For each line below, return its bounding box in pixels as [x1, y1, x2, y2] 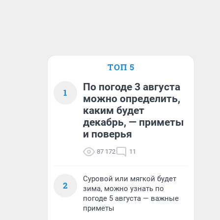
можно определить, [83, 93, 180, 105]
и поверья [83, 128, 132, 140]
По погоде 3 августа [83, 81, 180, 93]
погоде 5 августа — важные [83, 194, 179, 203]
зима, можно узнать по [83, 184, 164, 193]
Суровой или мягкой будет [83, 174, 176, 183]
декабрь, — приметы [83, 116, 184, 128]
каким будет [83, 105, 144, 116]
